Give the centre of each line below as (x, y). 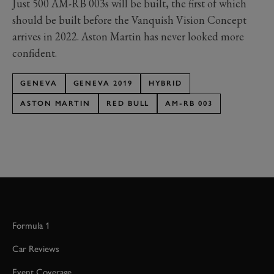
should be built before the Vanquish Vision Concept (129, 20)
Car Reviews (36, 249)
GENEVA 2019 (103, 83)
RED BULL (128, 103)
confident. (35, 53)
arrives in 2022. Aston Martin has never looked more (128, 36)
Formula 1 (31, 225)
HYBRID (165, 83)
